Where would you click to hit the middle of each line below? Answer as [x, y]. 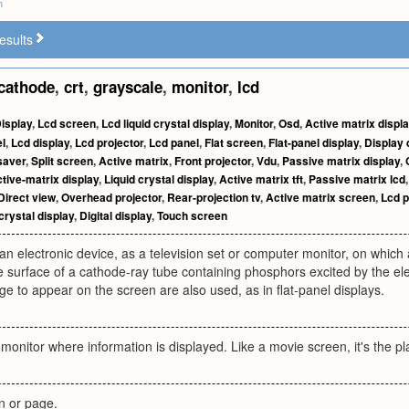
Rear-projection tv [214, 197]
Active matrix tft [261, 179]
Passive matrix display [341, 161]
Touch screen [192, 215]
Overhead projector [111, 197]
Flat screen [234, 142]
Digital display [115, 215]
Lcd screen [67, 123]
